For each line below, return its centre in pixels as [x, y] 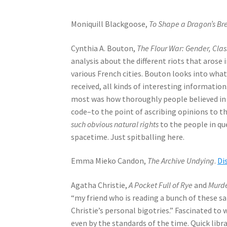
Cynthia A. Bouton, [104, 48]
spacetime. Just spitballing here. [128, 137]
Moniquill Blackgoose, [110, 24]
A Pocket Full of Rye [161, 185]
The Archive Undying [181, 161]
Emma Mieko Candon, [109, 161]
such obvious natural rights [115, 124]
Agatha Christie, [100, 185]
